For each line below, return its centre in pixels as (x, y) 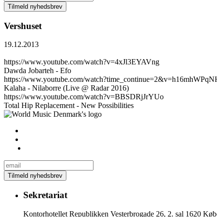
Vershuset (23, 26)
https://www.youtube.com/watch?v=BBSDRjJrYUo (84, 97)
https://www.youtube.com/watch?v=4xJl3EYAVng (82, 62)
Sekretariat (45, 195)
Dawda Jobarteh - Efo (38, 71)
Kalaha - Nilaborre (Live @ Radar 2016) (66, 88)
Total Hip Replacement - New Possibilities (69, 106)
